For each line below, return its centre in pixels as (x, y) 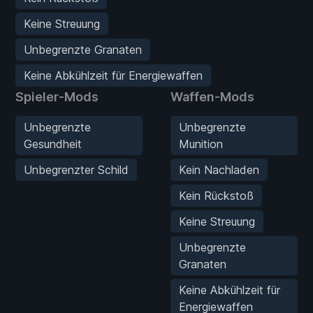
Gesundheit (53, 144)
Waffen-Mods (212, 96)
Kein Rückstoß (216, 195)
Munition (201, 144)
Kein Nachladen (219, 169)
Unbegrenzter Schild (76, 169)
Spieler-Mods (57, 96)
